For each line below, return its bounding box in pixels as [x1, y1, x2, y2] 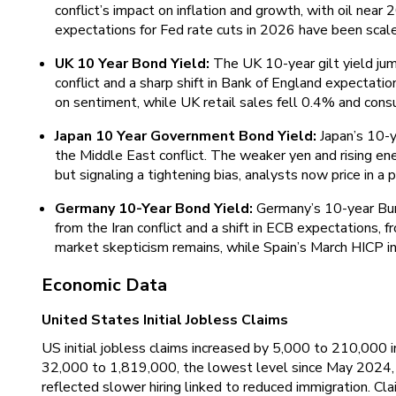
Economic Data [42, 273, 167, 297]
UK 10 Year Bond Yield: [55, 54, 213, 73]
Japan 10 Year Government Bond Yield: [55, 126, 320, 146]
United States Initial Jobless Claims [42, 310, 288, 330]
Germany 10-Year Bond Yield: [55, 199, 256, 218]
